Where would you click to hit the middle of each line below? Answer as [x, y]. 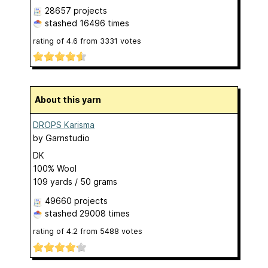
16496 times [104, 23]
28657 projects [76, 11]
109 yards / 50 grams [75, 182]
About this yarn [71, 100]
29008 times [105, 214]
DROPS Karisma [64, 125]
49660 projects [76, 201]
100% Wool [55, 169]
